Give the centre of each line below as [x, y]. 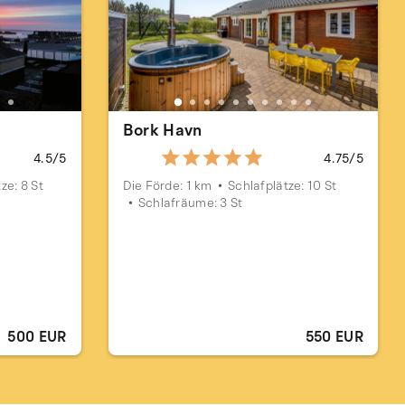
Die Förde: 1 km [167, 185]
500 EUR [37, 337]
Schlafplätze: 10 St [282, 185]
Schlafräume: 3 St [190, 202]
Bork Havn [162, 130]
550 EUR [334, 337]
